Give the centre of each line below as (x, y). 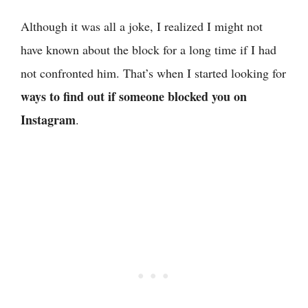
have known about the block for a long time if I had (148, 49)
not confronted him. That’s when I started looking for (153, 73)
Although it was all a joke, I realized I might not (142, 26)
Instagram (48, 119)
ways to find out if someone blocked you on (134, 96)
